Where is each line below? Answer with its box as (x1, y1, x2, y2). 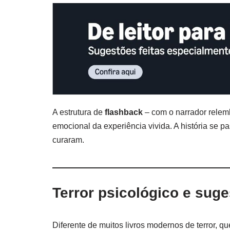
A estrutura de (52, 108, 105, 117)
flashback (105, 108, 143, 117)
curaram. (52, 136, 84, 145)
